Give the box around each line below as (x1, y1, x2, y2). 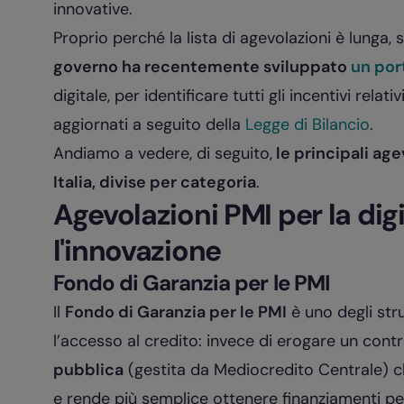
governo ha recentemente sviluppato (52, 56, 347, 78)
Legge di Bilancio (244, 114, 370, 135)
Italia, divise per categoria (52, 171, 256, 193)
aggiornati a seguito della (52, 114, 245, 135)
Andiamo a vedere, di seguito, (52, 142, 272, 164)
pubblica (52, 359, 124, 381)
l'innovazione (52, 232, 221, 270)
